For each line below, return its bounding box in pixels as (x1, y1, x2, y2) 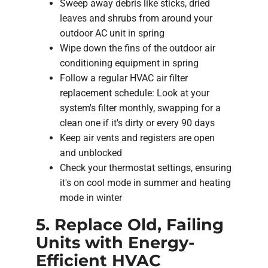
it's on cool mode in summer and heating (60, 176, 231, 188)
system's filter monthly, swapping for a (60, 102, 221, 114)
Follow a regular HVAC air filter (60, 72, 188, 84)
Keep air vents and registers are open (60, 132, 215, 144)
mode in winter (60, 191, 122, 203)
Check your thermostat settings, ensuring (60, 162, 232, 173)
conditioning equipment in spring (60, 57, 199, 69)
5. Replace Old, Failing (36, 214, 224, 234)
